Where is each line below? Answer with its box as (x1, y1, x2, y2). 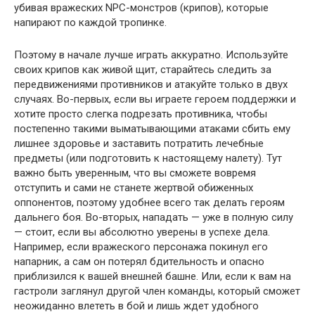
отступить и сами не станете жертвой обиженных (14, 181, 253, 195)
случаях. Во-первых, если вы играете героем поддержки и (14, 93, 296, 106)
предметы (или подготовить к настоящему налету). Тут (14, 152, 282, 165)
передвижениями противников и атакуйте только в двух (14, 78, 288, 91)
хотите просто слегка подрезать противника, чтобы (14, 108, 267, 121)
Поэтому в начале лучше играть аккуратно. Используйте (14, 49, 288, 62)
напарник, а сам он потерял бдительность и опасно (14, 255, 264, 269)
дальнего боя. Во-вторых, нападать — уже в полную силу (14, 211, 293, 224)
